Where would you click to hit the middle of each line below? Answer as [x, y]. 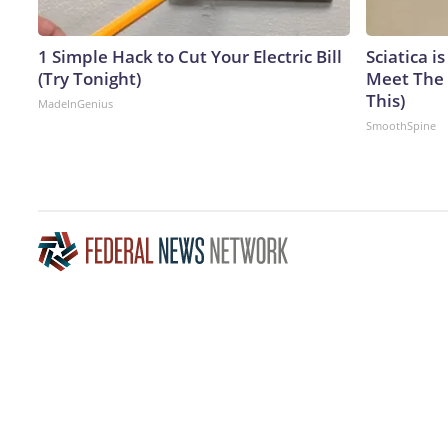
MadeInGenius [75, 103]
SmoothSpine [401, 125]
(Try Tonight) [89, 78]
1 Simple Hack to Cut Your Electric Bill [190, 56]
